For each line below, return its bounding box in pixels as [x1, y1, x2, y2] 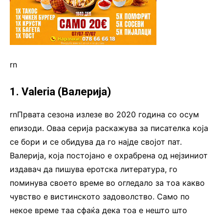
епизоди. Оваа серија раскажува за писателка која [10, 123, 208, 133]
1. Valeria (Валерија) [10, 86, 111, 98]
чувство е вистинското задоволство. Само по [10, 192, 190, 202]
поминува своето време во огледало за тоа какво [10, 178, 205, 188]
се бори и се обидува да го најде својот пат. [10, 137, 182, 147]
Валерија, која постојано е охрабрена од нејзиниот [10, 151, 208, 161]
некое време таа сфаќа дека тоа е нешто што [10, 205, 187, 216]
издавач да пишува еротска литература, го [10, 164, 177, 175]
